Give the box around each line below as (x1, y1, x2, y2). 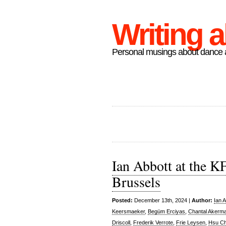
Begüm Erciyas (148, 208, 185, 214)
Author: (192, 197, 212, 203)
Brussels (112, 172, 160, 191)
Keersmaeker (112, 208, 145, 214)
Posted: (112, 197, 133, 203)
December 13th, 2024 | (133, 197, 192, 203)
